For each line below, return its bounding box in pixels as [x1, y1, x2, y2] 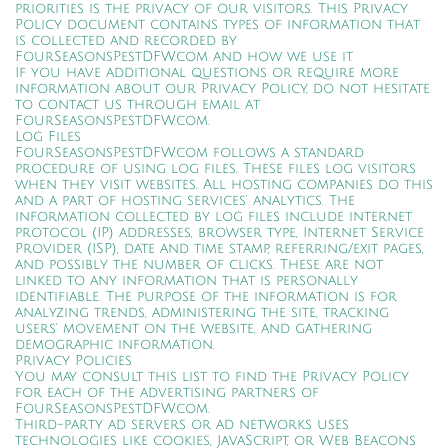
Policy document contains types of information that [15, 17, 420, 32]
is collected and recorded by [15, 33, 237, 48]
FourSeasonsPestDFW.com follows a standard [15, 145, 364, 160]
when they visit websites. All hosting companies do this [15, 177, 433, 192]
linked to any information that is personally [15, 273, 358, 288]
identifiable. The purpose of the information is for [15, 289, 397, 304]
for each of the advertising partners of [15, 385, 319, 400]
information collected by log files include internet [15, 209, 412, 224]
